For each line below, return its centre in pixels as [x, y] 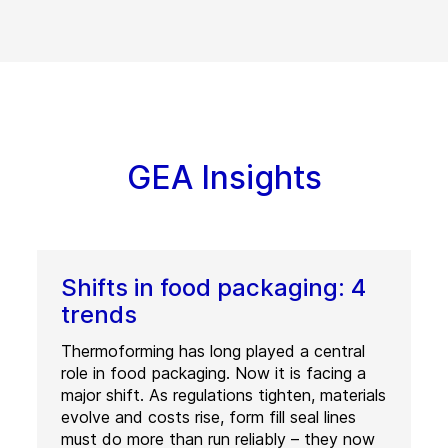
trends [98, 314]
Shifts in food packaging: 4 [213, 287]
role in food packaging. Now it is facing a [213, 372]
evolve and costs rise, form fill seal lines [208, 416]
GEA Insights [224, 177]
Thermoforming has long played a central [212, 350]
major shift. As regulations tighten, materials [223, 394]
